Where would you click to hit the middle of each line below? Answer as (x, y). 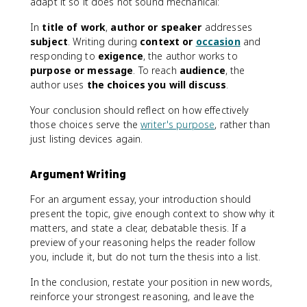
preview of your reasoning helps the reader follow (143, 242)
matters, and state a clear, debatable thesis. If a (138, 228)
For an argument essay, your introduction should (141, 199)
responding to (64, 56)
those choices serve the (86, 124)
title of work (74, 27)
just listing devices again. (87, 139)
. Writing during (104, 41)
